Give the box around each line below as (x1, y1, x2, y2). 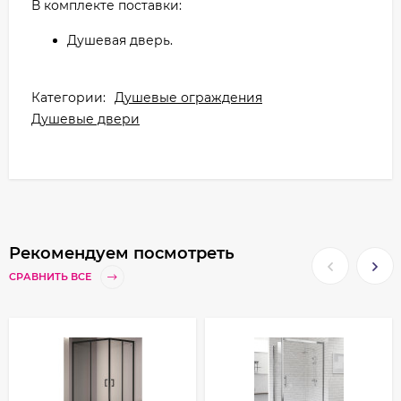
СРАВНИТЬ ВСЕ (9, 270, 94, 284)
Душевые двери (31, 111, 140, 128)
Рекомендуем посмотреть (9, 243, 235, 264)
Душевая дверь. (67, 32, 173, 49)
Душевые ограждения (115, 90, 262, 107)
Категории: (31, 90, 106, 107)
